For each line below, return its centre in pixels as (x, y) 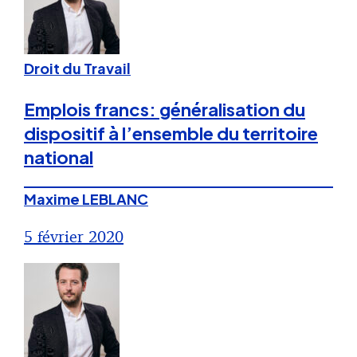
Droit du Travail (77, 69)
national (59, 157)
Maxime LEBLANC (86, 199)
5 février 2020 (74, 237)
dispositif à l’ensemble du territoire (171, 133)
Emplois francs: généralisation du (165, 110)
